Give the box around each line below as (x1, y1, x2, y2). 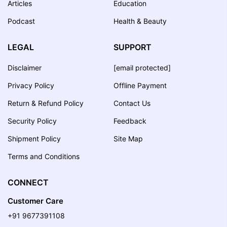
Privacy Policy (8, 81, 54, 90)
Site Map (113, 134, 143, 143)
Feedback (113, 117, 146, 126)
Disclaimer (8, 63, 42, 72)
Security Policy (8, 117, 57, 126)
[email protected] (113, 63, 171, 72)
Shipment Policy (8, 134, 61, 143)
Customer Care (8, 196, 63, 206)
